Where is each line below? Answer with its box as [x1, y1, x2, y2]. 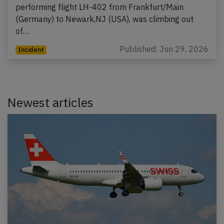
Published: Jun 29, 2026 [119, 43, 208, 54]
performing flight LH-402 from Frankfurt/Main [15, 1, 183, 12]
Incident [17, 45, 44, 53]
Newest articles [7, 93, 93, 110]
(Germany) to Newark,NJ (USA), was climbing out [15, 13, 193, 24]
